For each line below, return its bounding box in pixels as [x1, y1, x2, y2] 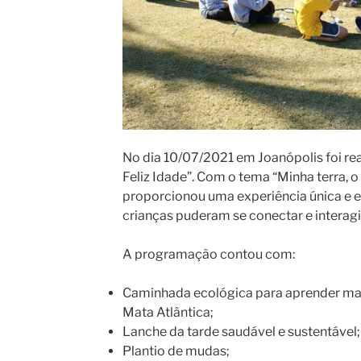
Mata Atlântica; [122, 305, 214, 321]
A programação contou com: [122, 247, 295, 263]
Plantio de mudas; [122, 343, 230, 359]
